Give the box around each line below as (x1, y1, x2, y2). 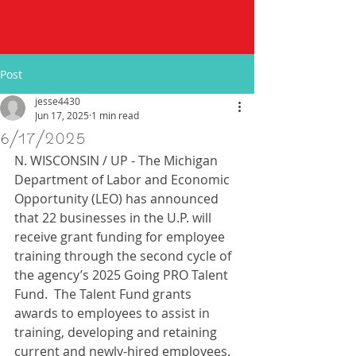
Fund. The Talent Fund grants (14, 285, 195, 303)
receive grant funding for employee (14, 228, 228, 246)
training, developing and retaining (14, 323, 220, 341)
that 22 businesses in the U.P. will (14, 209, 215, 226)
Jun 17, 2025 (35, 109, 89, 122)
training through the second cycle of (14, 247, 234, 265)
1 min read (91, 109, 139, 122)
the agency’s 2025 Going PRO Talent (14, 266, 231, 284)
